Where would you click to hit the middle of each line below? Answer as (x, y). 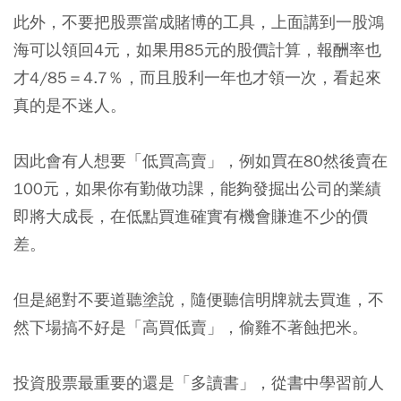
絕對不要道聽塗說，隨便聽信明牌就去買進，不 (215, 299)
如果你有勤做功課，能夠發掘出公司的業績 (228, 188)
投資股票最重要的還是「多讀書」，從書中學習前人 (199, 382)
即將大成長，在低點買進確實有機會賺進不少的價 (191, 216)
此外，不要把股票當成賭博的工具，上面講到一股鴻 (199, 21)
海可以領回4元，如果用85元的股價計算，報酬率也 (197, 49)
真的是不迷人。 (70, 105)
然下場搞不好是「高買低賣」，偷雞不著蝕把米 (183, 327)
